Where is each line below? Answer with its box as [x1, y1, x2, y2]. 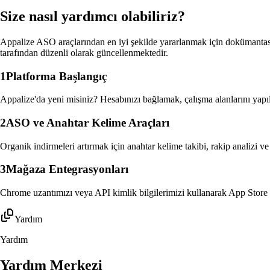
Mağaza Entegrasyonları [6, 163, 128, 176]
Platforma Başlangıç [6, 69, 107, 83]
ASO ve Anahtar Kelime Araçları [6, 116, 169, 129]
